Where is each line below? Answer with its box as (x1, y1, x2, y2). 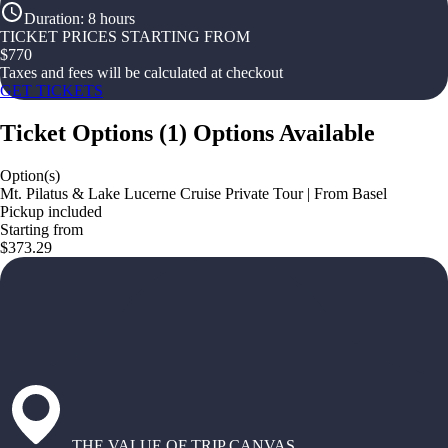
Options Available (193, 119, 375, 146)
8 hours (88, 10, 135, 27)
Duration (24, 10, 80, 27)
